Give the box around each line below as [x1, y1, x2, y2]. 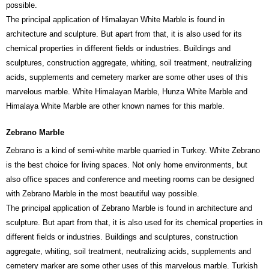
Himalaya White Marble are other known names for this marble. [6, 101, 225, 111]
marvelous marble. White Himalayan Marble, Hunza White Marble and [6, 87, 247, 97]
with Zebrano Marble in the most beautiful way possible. [6, 189, 199, 199]
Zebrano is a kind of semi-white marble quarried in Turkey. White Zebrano [6, 146, 260, 156]
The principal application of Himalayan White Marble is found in [6, 15, 225, 25]
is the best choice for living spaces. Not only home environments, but [6, 160, 247, 170]
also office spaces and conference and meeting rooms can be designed [6, 175, 254, 184]
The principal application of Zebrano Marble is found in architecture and [6, 204, 252, 213]
